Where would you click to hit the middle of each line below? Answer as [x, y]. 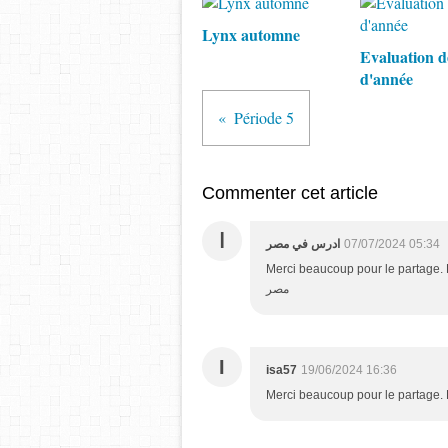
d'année [386, 78]
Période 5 [264, 117]
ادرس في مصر [303, 244]
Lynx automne [251, 34]
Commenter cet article [290, 193]
